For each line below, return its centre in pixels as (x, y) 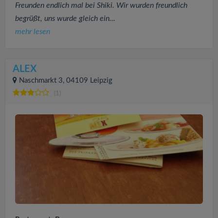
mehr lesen (33, 32)
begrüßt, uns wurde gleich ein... (65, 19)
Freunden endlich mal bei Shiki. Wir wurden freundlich (101, 6)
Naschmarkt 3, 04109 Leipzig (66, 81)
